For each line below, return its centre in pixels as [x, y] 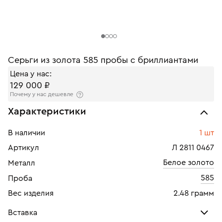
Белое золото [189, 163]
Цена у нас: [31, 74]
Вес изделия [31, 194]
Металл [22, 163]
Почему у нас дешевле [42, 94]
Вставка [23, 213]
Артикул [24, 148]
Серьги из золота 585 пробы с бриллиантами [103, 60]
